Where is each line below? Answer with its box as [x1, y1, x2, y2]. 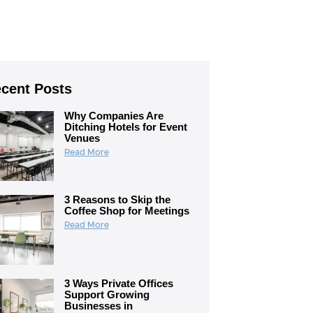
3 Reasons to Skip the [64, 194, 170, 205]
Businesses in [64, 300, 133, 312]
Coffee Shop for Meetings [64, 205, 189, 217]
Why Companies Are [64, 110, 163, 122]
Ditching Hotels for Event [64, 121, 187, 133]
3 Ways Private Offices [64, 277, 173, 289]
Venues [64, 132, 100, 144]
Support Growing [64, 289, 150, 300]
